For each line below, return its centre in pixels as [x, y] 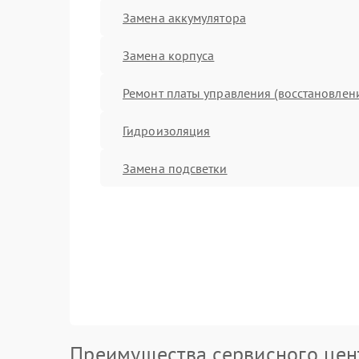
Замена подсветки [175, 168]
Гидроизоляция [167, 130]
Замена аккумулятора [184, 17]
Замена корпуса [169, 55]
